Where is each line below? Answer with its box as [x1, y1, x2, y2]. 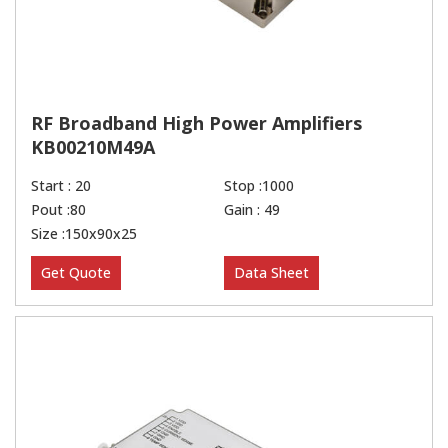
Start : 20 [31, 176, 91, 196]
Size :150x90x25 [31, 224, 137, 244]
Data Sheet [234, 263, 309, 283]
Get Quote [41, 263, 111, 283]
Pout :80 [31, 200, 86, 220]
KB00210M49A [31, 135, 155, 160]
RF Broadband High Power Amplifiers [31, 111, 362, 136]
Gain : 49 [224, 200, 280, 220]
